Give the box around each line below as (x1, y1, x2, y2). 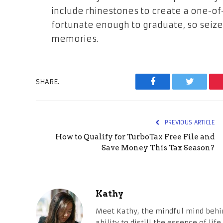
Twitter (189, 84, 215, 94)
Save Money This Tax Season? (102, 143, 215, 153)
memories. (51, 34, 98, 45)
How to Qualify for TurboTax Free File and (55, 132, 215, 142)
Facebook (152, 84, 187, 94)
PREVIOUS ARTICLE (163, 119, 215, 126)
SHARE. (36, 77, 59, 86)
